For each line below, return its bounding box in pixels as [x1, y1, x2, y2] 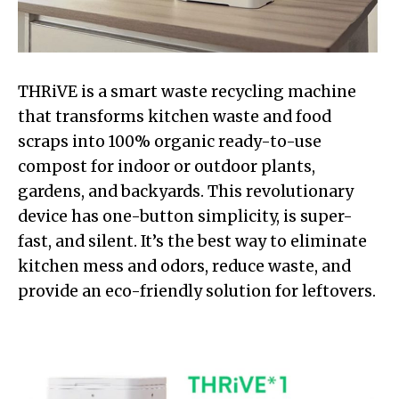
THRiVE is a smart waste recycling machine [18, 81, 356, 102]
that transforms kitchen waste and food [18, 106, 331, 126]
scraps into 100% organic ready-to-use [18, 131, 322, 151]
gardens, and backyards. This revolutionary [18, 181, 354, 201]
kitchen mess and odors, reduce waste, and [18, 256, 351, 276]
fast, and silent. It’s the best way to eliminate [18, 231, 367, 251]
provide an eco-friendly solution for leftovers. [18, 281, 376, 301]
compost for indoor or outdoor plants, [18, 156, 315, 176]
